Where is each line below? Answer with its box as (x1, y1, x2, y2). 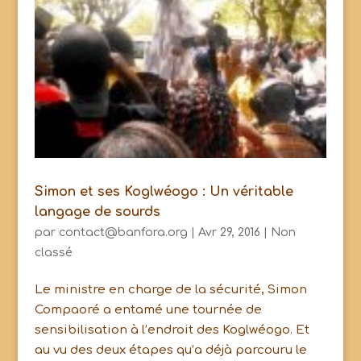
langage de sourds (34, 205, 160, 220)
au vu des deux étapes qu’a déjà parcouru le (34, 343, 307, 358)
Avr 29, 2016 (197, 226, 260, 239)
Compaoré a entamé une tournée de (34, 303, 262, 317)
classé (34, 247, 73, 259)
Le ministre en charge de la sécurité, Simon (34, 283, 307, 297)
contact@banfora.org (58, 226, 188, 239)
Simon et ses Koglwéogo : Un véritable (34, 185, 293, 200)
